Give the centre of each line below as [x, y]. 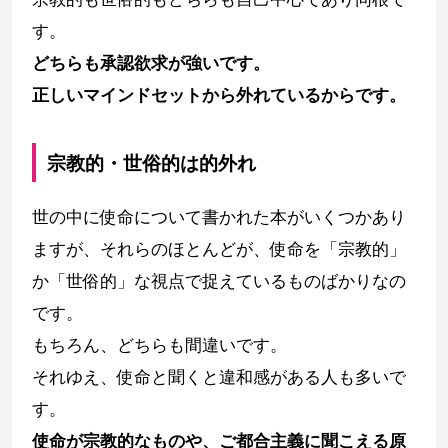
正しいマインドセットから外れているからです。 [219, 95]
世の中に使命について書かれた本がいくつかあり [219, 216]
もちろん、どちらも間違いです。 [159, 344]
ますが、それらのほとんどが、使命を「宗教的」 [219, 248]
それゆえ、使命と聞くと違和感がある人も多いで [219, 376]
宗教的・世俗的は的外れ [152, 162]
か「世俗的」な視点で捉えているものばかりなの [219, 280]
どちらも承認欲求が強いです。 [151, 63]
